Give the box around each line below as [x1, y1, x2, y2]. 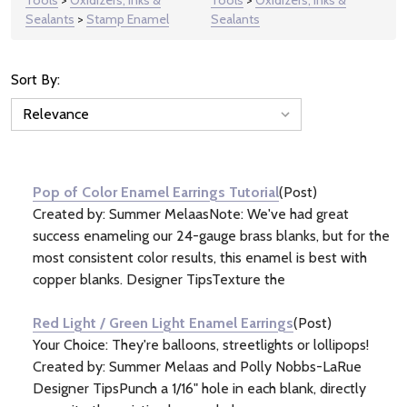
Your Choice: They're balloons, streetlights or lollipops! [33, 335, 372, 353]
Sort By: [11, 70, 60, 88]
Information [11, 155, 124, 183]
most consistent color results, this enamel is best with [33, 248, 367, 266]
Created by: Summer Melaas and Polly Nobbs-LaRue [33, 357, 369, 375]
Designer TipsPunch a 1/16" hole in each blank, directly [33, 379, 366, 397]
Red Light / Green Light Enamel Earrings [33, 313, 293, 332]
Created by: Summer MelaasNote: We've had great [33, 204, 349, 223]
